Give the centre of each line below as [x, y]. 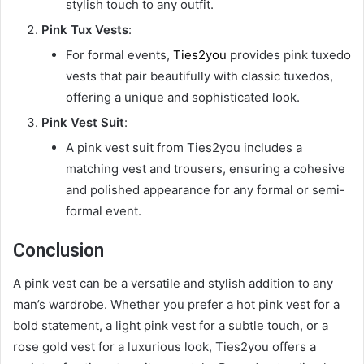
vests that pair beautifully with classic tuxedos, [199, 76]
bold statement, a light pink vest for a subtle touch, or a [171, 326]
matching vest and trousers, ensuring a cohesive [206, 168]
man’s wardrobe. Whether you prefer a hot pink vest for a [176, 305]
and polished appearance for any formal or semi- [206, 189]
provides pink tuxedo [289, 54]
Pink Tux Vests [85, 29]
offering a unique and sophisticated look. [183, 97]
